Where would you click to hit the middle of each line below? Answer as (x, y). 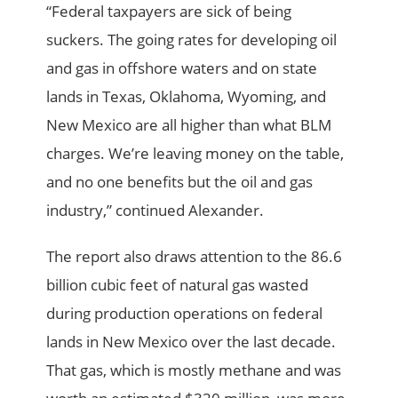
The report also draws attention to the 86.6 (195, 257)
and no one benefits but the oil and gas (180, 182)
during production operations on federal (185, 314)
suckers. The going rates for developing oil (192, 40)
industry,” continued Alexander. (155, 211)
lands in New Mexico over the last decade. (191, 342)
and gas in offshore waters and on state (182, 68)
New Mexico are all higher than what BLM (189, 125)
